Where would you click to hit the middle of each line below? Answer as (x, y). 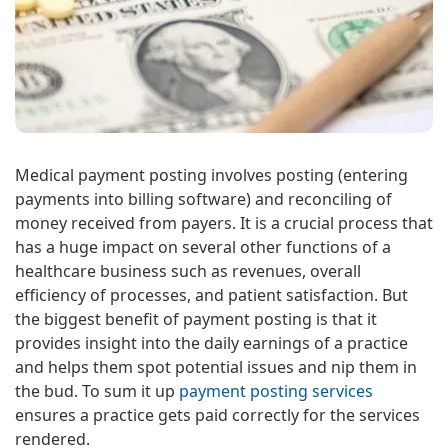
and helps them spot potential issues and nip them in (216, 367)
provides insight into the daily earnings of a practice (211, 343)
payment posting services (276, 391)
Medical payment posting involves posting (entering (211, 175)
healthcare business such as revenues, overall (188, 271)
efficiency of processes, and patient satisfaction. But (211, 295)
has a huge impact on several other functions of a (203, 247)
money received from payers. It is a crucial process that (224, 223)
